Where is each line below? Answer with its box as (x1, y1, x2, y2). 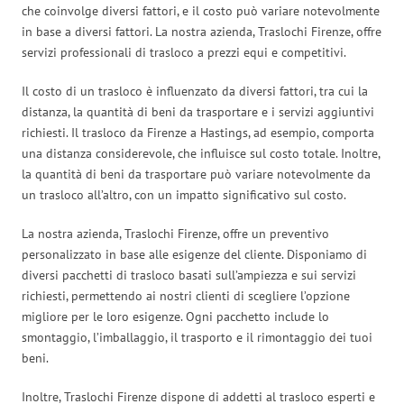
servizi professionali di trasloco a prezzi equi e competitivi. (22, 43, 346, 60)
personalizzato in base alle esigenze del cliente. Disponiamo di (22, 245, 367, 262)
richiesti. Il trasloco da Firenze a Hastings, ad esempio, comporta (22, 124, 374, 141)
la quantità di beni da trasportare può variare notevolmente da (22, 165, 371, 182)
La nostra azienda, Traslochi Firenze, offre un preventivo (22, 225, 329, 242)
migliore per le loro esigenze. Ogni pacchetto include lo (22, 308, 329, 325)
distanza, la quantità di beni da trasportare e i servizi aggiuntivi (22, 103, 374, 120)
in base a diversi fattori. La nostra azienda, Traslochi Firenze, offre (22, 23, 381, 40)
